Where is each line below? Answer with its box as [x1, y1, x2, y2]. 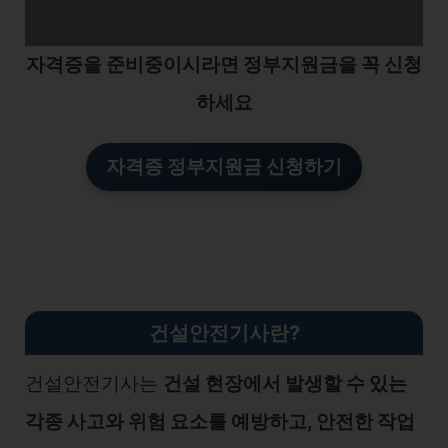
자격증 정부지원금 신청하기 [106, 155, 342, 178]
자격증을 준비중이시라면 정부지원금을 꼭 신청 [26, 53, 422, 76]
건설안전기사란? [148, 321, 300, 345]
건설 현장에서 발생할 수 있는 [163, 372, 407, 395]
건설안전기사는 [25, 372, 163, 395]
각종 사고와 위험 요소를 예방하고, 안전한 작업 [25, 410, 415, 433]
